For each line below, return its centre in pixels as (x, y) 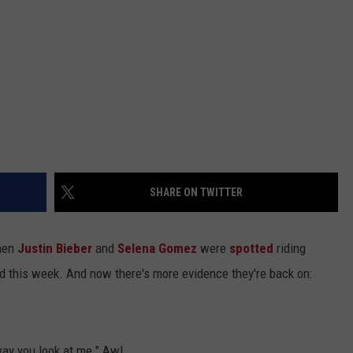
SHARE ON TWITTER (196, 192)
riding (290, 248)
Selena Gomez (157, 248)
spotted (251, 248)
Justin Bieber (56, 248)
